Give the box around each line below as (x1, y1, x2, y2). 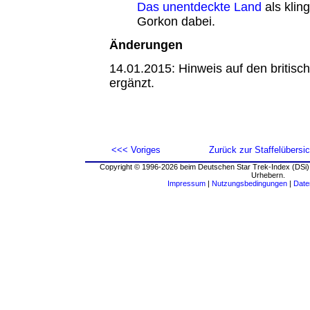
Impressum (167, 179, 206, 188)
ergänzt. (109, 76, 154, 91)
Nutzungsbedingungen (212, 179, 287, 188)
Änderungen (109, 37, 183, 52)
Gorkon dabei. (136, 14, 215, 28)
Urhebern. (250, 171, 285, 179)
